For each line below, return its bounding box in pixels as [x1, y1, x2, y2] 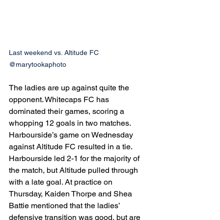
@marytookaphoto [9, 60, 66, 69]
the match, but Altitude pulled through [9, 165, 140, 175]
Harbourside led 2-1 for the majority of [9, 154, 141, 164]
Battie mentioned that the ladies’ [9, 201, 122, 211]
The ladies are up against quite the [9, 83, 131, 93]
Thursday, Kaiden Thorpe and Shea [9, 189, 134, 199]
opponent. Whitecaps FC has [9, 95, 111, 105]
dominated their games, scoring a [9, 107, 126, 116]
